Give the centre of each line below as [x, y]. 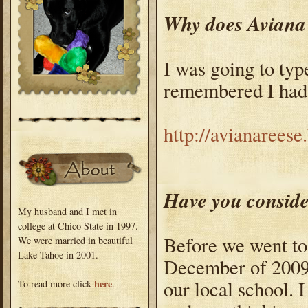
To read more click [56, 283]
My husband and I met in [67, 211]
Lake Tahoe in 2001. [58, 254]
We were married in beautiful [75, 240]
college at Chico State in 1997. [78, 225]
